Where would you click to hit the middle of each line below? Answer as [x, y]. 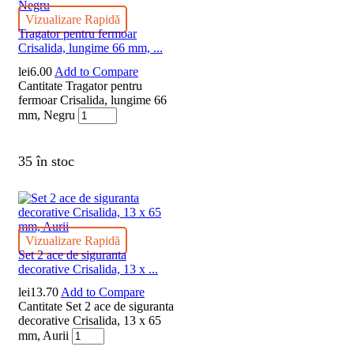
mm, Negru [47, 115]
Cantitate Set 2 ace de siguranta [96, 306]
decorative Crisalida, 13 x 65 [90, 320]
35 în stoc [46, 161]
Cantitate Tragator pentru [80, 85]
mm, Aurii [43, 335]
